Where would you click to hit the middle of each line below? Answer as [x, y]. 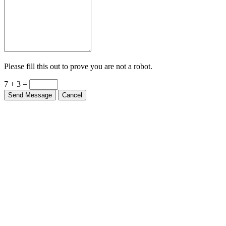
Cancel [72, 91]
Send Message [30, 91]
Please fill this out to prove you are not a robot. [78, 62]
